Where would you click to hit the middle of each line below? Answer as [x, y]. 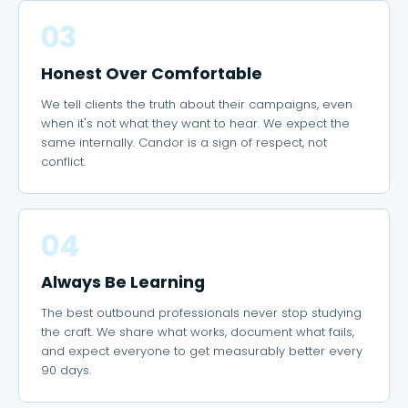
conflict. [63, 162]
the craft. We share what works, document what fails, [198, 332]
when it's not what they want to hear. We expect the [195, 123]
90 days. [66, 370]
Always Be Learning [123, 282]
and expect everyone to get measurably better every [202, 351]
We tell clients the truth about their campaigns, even [197, 104]
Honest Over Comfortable [152, 74]
